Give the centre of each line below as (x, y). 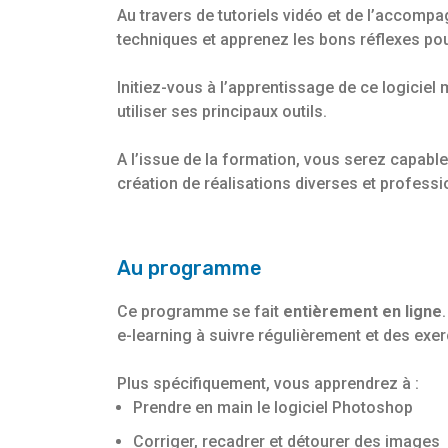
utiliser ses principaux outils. (222, 112)
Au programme (189, 268)
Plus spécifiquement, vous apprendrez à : (268, 384)
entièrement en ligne (362, 312)
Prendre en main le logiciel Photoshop (273, 408)
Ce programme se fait (200, 312)
